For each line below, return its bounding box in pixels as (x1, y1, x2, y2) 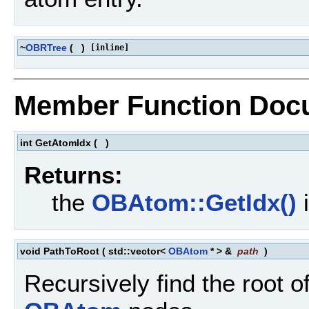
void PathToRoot (20, 246, 99, 257)
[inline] (90, 42, 129, 52)
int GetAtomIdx (20, 137, 91, 149)
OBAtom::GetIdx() (92, 188, 297, 216)
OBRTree (26, 41, 67, 53)
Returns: (24, 161, 123, 188)
